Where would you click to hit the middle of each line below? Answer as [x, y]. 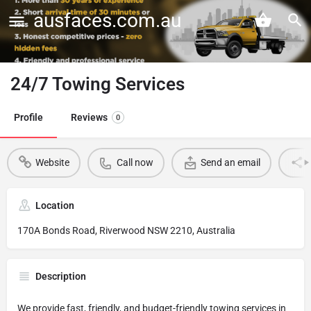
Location [55, 205]
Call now [135, 163]
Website [52, 163]
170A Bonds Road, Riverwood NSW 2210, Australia [126, 230]
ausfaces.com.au [107, 20]
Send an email [230, 163]
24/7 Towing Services [98, 84]
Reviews [89, 117]
